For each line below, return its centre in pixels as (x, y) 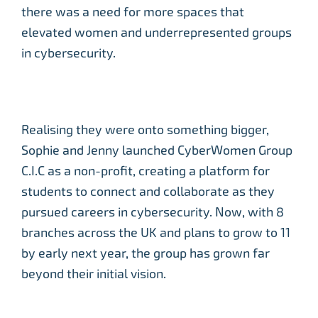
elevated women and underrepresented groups (157, 33)
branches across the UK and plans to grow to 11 (156, 233)
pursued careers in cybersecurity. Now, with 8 (153, 212)
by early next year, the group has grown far (146, 253)
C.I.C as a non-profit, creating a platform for (146, 171)
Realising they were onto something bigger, (145, 130)
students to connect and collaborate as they (148, 192)
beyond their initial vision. (94, 274)
